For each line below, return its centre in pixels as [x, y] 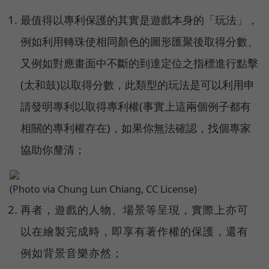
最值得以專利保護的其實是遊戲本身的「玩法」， [140, 20]
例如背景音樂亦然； [72, 253]
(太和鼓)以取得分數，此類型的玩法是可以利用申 [138, 85]
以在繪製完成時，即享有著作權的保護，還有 [135, 231]
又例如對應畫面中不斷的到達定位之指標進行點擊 [140, 63]
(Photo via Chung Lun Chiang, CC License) [103, 189]
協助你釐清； [53, 150]
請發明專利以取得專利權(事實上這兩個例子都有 [136, 106]
